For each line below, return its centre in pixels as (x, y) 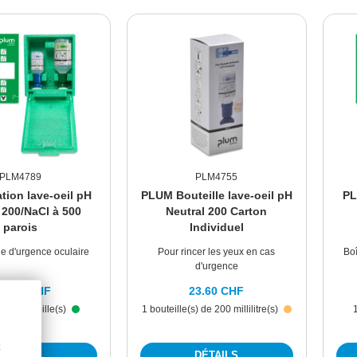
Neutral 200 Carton (217, 212)
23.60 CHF (217, 291)
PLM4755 (217, 177)
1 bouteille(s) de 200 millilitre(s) (211, 310)
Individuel (216, 228)
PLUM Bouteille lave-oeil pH (216, 196)
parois (21, 228)
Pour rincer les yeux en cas (217, 252)
